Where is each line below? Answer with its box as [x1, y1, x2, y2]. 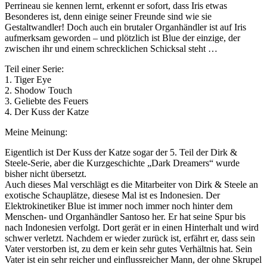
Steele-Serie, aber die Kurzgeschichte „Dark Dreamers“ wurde [5, 157, 240, 168]
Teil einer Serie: [5, 63, 64, 74]
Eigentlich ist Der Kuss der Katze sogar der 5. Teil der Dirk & [5, 147, 237, 157]
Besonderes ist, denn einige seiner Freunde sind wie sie [5, 11, 212, 21]
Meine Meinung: [5, 126, 67, 137]
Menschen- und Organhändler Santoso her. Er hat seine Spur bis [5, 211, 246, 222]
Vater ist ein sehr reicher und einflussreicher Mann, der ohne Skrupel [5, 254, 262, 265]
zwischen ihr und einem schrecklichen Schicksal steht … [5, 43, 218, 54]
